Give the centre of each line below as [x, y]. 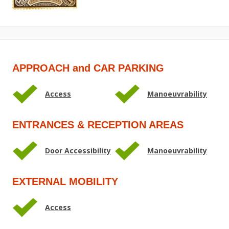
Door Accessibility [78, 150]
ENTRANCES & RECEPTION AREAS [98, 124]
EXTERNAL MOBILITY [65, 181]
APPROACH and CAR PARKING [88, 68]
